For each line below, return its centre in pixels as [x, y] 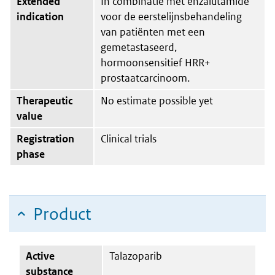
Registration [45, 138]
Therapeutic [45, 100]
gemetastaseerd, [139, 47]
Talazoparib [136, 256]
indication [40, 16]
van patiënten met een [153, 32]
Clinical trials [129, 138]
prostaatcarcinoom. [145, 78]
